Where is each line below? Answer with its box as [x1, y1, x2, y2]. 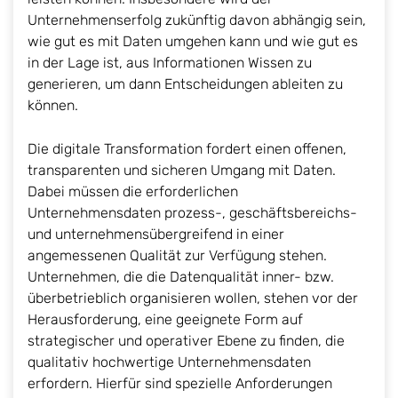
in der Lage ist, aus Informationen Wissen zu [28, 53, 312, 71]
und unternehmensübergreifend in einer [28, 225, 284, 243]
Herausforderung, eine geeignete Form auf [28, 310, 303, 328]
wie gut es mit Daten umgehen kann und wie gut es [28, 32, 358, 50]
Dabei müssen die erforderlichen [28, 182, 238, 200]
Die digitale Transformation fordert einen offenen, [28, 139, 346, 157]
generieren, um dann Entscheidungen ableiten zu [28, 75, 343, 92]
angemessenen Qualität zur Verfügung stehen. [28, 246, 327, 264]
